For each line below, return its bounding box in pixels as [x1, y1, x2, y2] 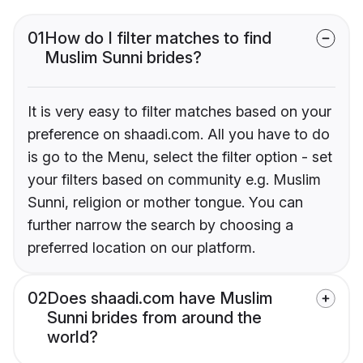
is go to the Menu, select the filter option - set [28, 148, 332, 166]
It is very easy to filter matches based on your [28, 103, 331, 121]
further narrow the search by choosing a [28, 216, 293, 234]
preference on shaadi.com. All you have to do [28, 126, 330, 143]
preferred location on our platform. [28, 239, 255, 257]
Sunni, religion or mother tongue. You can [28, 194, 303, 211]
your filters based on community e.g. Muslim [28, 171, 321, 189]
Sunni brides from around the [47, 308, 262, 328]
